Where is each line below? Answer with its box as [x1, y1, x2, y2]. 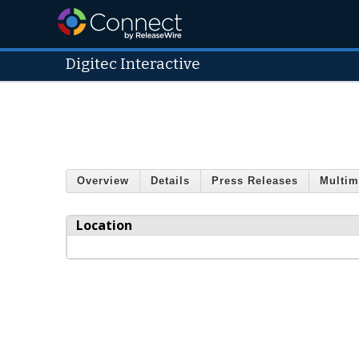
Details [151, 175, 190, 188]
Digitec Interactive [66, 55, 200, 73]
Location [76, 216, 132, 234]
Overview [77, 175, 129, 188]
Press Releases [212, 175, 298, 188]
